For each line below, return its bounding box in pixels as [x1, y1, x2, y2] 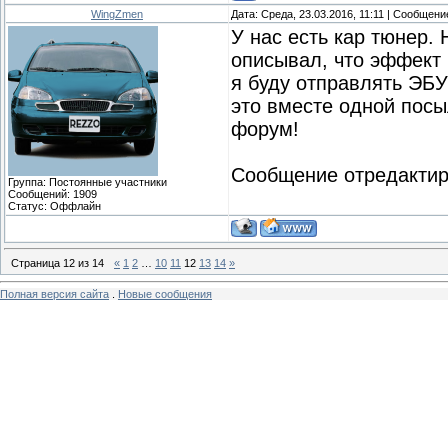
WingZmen [91, 7, 143, 20]
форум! [231, 117, 299, 140]
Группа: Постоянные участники [8, 175, 167, 188]
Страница [11, 257, 63, 270]
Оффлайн [50, 199, 101, 212]
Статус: [8, 199, 50, 212]
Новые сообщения [118, 287, 212, 300]
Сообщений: [8, 187, 73, 200]
